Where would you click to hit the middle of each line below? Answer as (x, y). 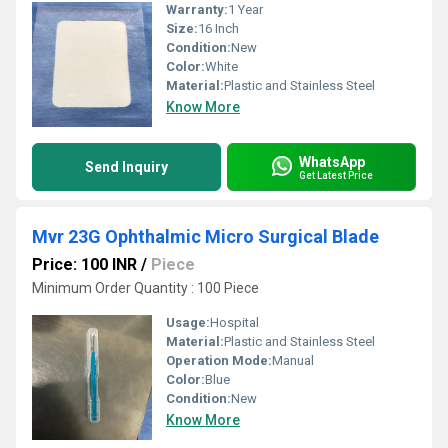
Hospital (234, 322)
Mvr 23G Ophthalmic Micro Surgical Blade (205, 236)
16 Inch (218, 28)
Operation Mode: (219, 360)
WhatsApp (332, 161)
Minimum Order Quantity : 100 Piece (145, 288)
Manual (293, 360)
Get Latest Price (336, 175)
